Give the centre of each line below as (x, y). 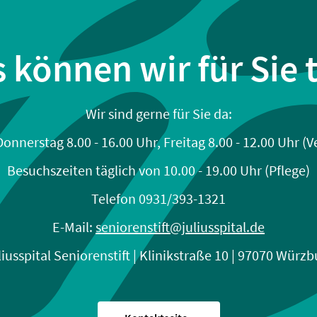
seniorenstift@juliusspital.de (180, 226)
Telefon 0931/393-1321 (158, 198)
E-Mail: (74, 226)
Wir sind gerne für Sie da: (158, 113)
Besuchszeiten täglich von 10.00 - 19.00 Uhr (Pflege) (158, 170)
